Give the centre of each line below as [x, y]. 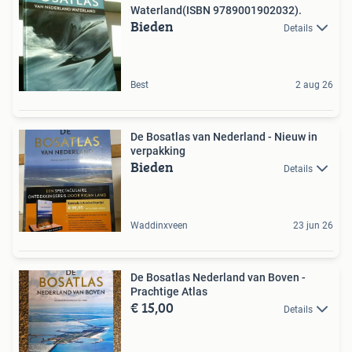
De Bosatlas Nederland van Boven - [218, 277]
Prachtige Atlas [169, 291]
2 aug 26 [314, 84]
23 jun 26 [313, 225]
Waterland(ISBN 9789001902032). [216, 10]
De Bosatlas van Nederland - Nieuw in [224, 136]
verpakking [158, 150]
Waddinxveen [159, 225]
